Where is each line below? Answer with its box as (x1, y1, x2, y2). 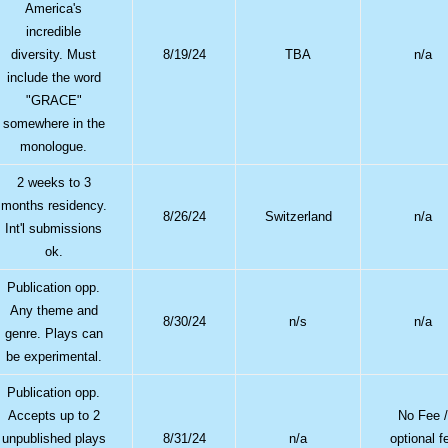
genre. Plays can (4, 325, 103, 341)
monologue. (20, 138, 88, 154)
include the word (6, 69, 101, 85)
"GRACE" (25, 92, 82, 108)
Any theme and (9, 302, 98, 318)
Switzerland (264, 208, 332, 224)
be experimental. (5, 348, 102, 364)
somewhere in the (2, 115, 105, 131)
